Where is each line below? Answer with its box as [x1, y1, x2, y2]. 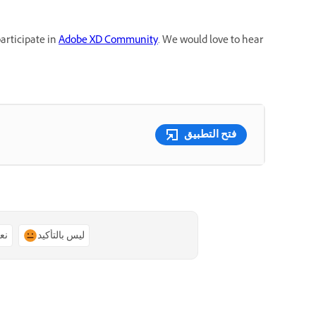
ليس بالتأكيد [37, 229, 85, 241]
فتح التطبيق [184, 128, 236, 141]
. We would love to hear [158, 33, 263, 50]
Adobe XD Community [59, 33, 158, 50]
